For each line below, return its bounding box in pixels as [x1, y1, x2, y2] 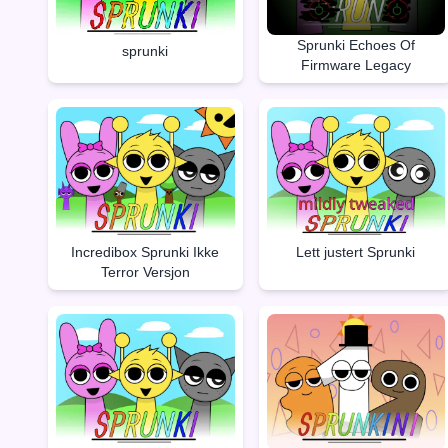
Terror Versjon [100, 264, 190, 281]
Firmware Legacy [300, 56, 411, 73]
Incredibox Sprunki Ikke [71, 244, 220, 261]
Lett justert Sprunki [296, 244, 416, 261]
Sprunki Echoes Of [296, 36, 415, 53]
